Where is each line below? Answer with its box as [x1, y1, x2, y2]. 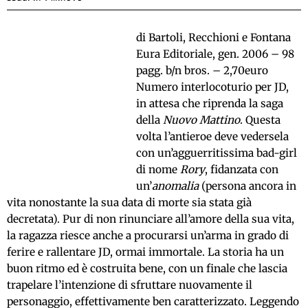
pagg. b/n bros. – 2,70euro [135, 64, 268, 77]
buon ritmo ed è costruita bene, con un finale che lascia [7, 262, 287, 275]
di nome [135, 163, 180, 176]
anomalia [151, 179, 199, 192]
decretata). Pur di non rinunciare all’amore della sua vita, [7, 212, 294, 225]
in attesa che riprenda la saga [135, 97, 283, 110]
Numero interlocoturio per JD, [135, 80, 289, 93]
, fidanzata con [204, 163, 278, 176]
